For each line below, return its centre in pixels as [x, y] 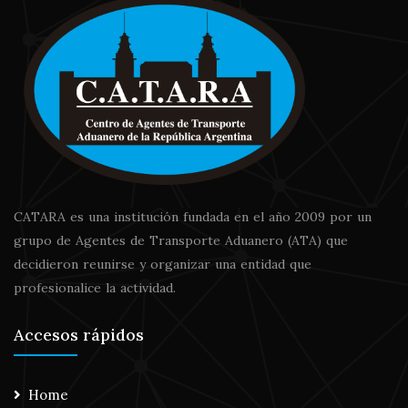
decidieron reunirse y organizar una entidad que [163, 265]
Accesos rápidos [79, 335]
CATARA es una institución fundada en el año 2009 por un [193, 217]
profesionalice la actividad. [95, 288]
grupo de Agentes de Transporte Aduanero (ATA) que [181, 241]
